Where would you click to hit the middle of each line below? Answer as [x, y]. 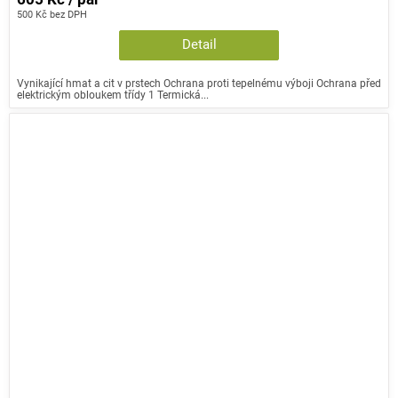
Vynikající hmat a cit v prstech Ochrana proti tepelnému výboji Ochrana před [199, 84]
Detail [199, 45]
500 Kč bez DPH [52, 15]
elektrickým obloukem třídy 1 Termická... [113, 95]
